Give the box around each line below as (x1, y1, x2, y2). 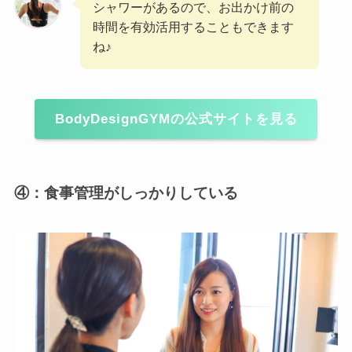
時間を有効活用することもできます (93, 20, 295, 35)
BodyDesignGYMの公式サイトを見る (54, 112, 298, 127)
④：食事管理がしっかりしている (13, 185, 238, 202)
